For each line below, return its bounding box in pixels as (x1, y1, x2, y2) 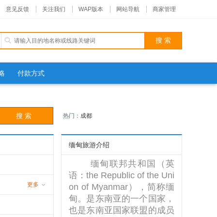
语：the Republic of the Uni (69, 170, 174, 180)
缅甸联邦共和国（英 (69, 159, 174, 169)
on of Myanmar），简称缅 (69, 182, 174, 192)
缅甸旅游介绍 (69, 141, 109, 149)
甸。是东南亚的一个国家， (69, 194, 174, 203)
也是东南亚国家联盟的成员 (69, 205, 174, 215)
